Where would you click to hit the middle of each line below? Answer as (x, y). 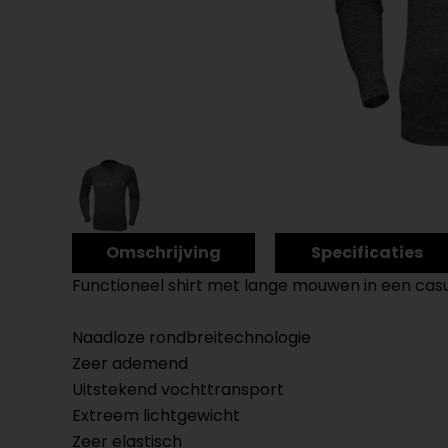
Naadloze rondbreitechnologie (191, 337)
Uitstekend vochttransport (178, 389)
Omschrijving (164, 252)
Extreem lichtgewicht (156, 415)
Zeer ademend (130, 363)
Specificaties (366, 252)
